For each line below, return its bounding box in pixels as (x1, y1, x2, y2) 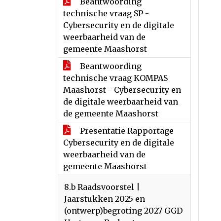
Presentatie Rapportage (78, 126, 174, 136)
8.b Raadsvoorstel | (64, 182, 140, 192)
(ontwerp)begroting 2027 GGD (64, 206, 183, 216)
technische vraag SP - (63, 8, 149, 18)
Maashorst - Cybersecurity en (63, 85, 181, 95)
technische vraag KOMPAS (63, 73, 168, 83)
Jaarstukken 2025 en (64, 194, 145, 204)
